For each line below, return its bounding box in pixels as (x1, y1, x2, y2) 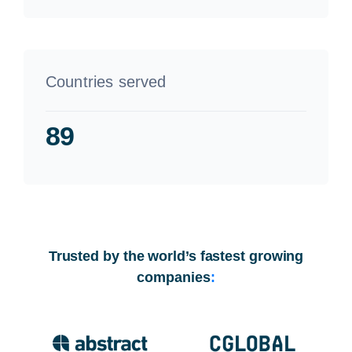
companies (137, 269, 211, 285)
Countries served (45, 72, 167, 90)
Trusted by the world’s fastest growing (48, 247, 304, 264)
